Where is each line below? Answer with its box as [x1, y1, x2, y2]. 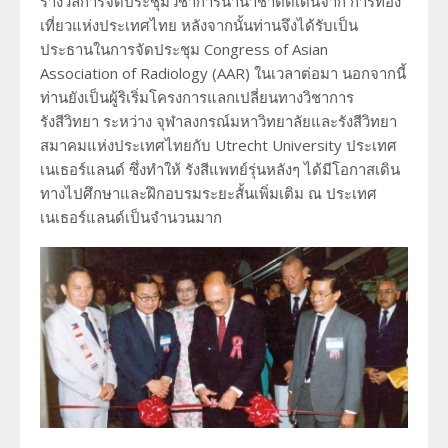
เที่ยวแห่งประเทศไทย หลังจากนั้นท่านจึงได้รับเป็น [40, 14, 358, 35]
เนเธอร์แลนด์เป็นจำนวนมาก [40, 206, 222, 227]
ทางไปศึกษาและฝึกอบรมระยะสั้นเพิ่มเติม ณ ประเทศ [40, 182, 377, 203]
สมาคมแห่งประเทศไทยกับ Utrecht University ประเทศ [40, 134, 397, 155]
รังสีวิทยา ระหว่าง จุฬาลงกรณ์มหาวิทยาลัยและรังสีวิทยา [40, 110, 397, 131]
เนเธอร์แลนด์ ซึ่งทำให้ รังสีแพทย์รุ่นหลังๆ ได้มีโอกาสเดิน [40, 158, 400, 179]
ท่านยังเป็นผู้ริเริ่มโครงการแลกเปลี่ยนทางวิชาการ [40, 86, 354, 107]
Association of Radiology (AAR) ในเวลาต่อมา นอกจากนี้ [40, 62, 406, 83]
